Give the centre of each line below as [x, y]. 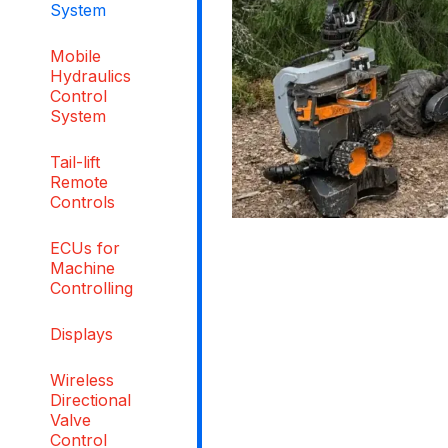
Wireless [82, 379]
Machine [82, 267]
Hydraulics [90, 75]
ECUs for [85, 247]
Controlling [91, 287]
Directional [90, 399]
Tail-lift [75, 161]
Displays [81, 333]
